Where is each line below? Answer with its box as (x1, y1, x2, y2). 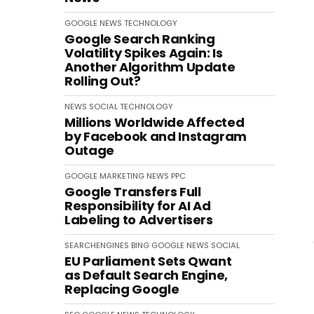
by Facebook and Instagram (64, 128, 247, 145)
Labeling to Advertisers (64, 211, 213, 228)
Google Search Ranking (64, 30, 215, 48)
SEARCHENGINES (64, 240, 129, 251)
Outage (64, 142, 114, 159)
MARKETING (100, 170, 144, 182)
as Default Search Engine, (64, 266, 228, 284)
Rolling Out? (64, 72, 141, 90)
